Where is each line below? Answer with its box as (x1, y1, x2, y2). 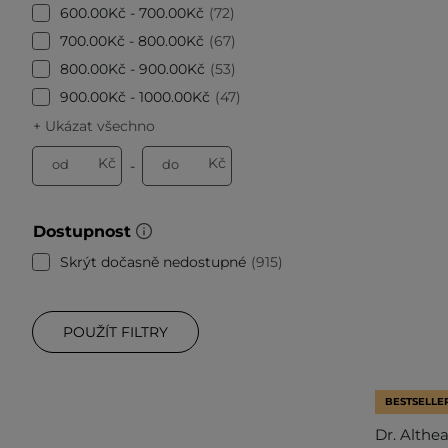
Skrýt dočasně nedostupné (60, 252, 246, 271)
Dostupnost (33, 221, 131, 241)
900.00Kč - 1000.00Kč (60, 87, 210, 106)
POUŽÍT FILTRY (63, 322, 168, 341)
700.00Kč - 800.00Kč (60, 31, 204, 50)
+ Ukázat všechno (33, 116, 155, 135)
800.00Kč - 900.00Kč (60, 59, 205, 78)
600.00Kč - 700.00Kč (60, 3, 204, 22)
